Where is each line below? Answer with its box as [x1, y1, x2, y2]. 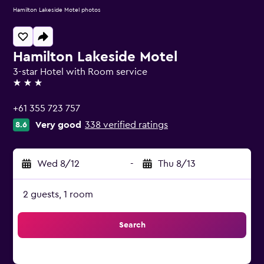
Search [118, 221, 146, 229]
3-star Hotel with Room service [13, 67, 147, 77]
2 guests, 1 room [23, 190, 93, 199]
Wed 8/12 [37, 159, 80, 169]
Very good [35, 120, 81, 130]
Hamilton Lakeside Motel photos [13, 7, 101, 13]
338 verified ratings [85, 120, 168, 130]
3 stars [12, 83, 40, 93]
